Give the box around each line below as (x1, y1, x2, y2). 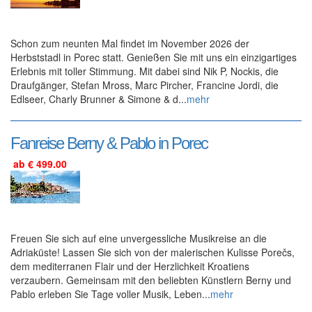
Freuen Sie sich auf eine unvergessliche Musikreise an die (10, 231, 267, 246)
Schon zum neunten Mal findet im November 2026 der (10, 36, 249, 51)
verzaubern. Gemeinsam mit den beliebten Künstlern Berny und (10, 273, 291, 288)
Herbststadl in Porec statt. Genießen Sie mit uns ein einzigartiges (10, 50, 297, 65)
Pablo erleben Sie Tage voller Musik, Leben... (10, 287, 210, 302)
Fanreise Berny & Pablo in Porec (10, 134, 208, 153)
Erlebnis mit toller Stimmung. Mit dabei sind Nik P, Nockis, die (10, 64, 279, 79)
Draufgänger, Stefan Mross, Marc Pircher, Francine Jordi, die (10, 78, 279, 93)
